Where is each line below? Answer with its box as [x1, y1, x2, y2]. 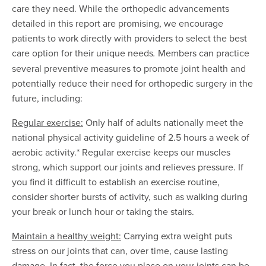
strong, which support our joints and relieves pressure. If [12, 160, 243, 174]
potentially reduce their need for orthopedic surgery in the [12, 77, 253, 90]
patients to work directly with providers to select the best [12, 31, 247, 45]
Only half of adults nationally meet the [83, 116, 243, 129]
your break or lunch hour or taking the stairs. [12, 205, 197, 218]
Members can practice [158, 46, 249, 60]
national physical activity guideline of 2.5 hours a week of [12, 131, 249, 144]
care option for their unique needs [12, 46, 153, 60]
